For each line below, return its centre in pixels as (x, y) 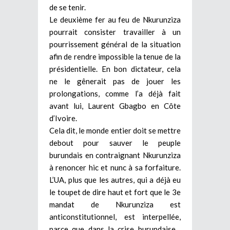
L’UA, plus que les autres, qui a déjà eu (115, 179)
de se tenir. (68, 7)
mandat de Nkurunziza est (115, 204)
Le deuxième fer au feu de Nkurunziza (115, 19)
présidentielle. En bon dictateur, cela (115, 69)
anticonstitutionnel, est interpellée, (115, 216)
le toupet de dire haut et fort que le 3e (115, 192)
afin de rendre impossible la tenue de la (115, 56)
